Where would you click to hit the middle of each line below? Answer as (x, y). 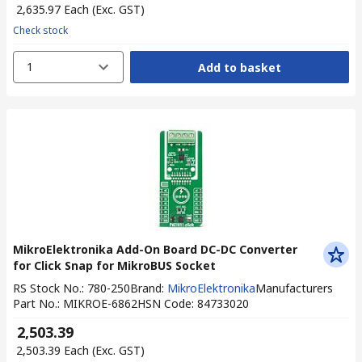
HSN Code (164, 303)
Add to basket (239, 67)
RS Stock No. (47, 288)
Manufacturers (294, 288)
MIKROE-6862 (100, 303)
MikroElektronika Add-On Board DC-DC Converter (155, 249)
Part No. (35, 303)
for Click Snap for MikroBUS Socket (114, 265)
